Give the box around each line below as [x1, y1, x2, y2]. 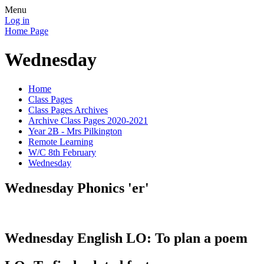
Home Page [5, 26, 48, 36]
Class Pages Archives [28, 104, 108, 115]
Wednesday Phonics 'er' [5, 180, 149, 196]
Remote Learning [28, 136, 93, 147]
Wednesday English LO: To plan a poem [5, 230, 247, 246]
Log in [5, 15, 29, 25]
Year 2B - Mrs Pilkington [28, 126, 122, 136]
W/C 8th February [28, 147, 96, 157]
